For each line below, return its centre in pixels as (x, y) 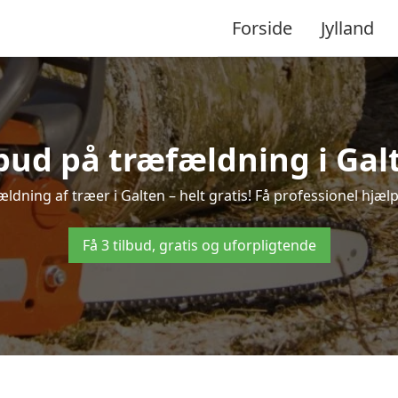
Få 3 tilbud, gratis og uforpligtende (199, 245)
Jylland (347, 28)
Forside (262, 28)
